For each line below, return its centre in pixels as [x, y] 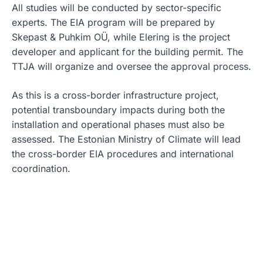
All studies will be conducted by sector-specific [117, 7]
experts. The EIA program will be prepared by [113, 22]
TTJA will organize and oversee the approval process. [131, 66]
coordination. [41, 168]
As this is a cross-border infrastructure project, [115, 95]
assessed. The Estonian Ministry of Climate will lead [126, 139]
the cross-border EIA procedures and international [123, 154]
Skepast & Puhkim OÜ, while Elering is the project [121, 37]
